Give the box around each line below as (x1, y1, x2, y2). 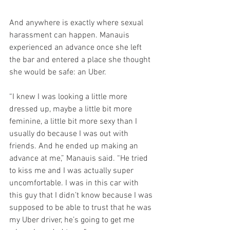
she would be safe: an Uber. (9, 67, 106, 78)
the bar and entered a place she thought (9, 54, 152, 65)
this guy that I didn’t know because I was (9, 190, 155, 201)
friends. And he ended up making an (9, 141, 140, 151)
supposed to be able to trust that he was (9, 202, 154, 213)
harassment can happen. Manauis (9, 30, 131, 41)
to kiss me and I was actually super (9, 165, 136, 176)
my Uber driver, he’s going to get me (9, 215, 137, 225)
